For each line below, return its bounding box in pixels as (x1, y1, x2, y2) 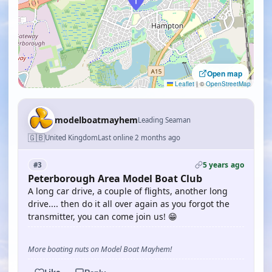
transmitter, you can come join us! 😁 (28, 211, 177, 222)
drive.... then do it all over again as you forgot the (28, 198, 229, 209)
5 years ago (202, 160, 244, 170)
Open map (207, 68, 242, 79)
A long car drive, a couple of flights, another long (28, 185, 228, 197)
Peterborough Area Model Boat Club (28, 172, 202, 185)
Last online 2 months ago (98, 133, 180, 142)
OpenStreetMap (206, 80, 251, 88)
